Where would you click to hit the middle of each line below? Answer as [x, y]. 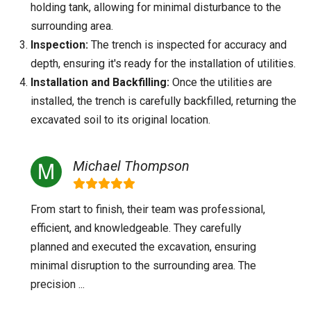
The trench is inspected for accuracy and [187, 45]
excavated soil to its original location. [120, 120]
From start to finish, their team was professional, [148, 209]
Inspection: [59, 45]
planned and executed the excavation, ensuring [143, 247]
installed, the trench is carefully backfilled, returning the [163, 101]
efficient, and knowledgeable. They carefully [136, 228]
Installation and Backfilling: [100, 82]
